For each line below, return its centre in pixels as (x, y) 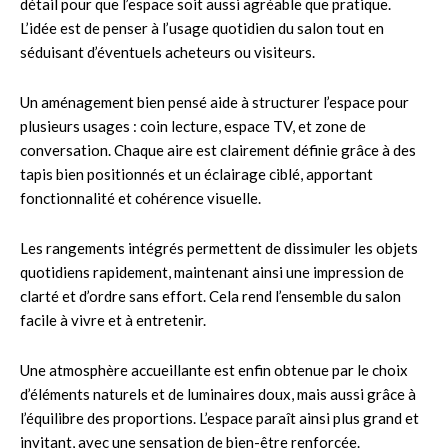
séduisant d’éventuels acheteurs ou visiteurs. (167, 51)
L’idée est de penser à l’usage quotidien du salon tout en (202, 27)
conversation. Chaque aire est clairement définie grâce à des (218, 149)
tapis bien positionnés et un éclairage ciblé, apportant (196, 173)
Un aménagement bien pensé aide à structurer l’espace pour (214, 101)
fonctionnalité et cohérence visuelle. (140, 197)
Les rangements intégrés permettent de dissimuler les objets (219, 247)
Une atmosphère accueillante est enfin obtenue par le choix (214, 369)
